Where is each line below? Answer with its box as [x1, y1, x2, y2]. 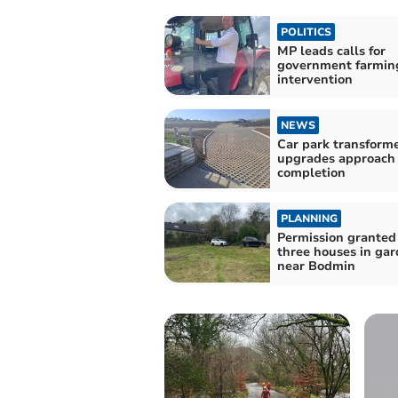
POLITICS [280, 24, 331, 39]
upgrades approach [276, 150, 395, 168]
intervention [276, 70, 353, 88]
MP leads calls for [276, 42, 386, 60]
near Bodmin [276, 258, 355, 275]
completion [276, 164, 346, 182]
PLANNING [280, 211, 338, 227]
